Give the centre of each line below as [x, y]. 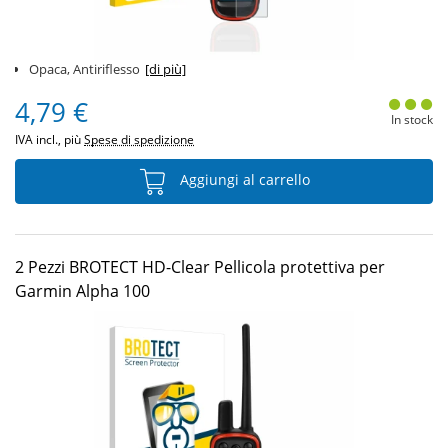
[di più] [165, 69]
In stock [411, 119]
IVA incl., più [49, 139]
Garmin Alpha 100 [82, 291]
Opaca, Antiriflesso [84, 69]
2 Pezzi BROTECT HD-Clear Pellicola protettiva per [200, 267]
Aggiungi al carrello [243, 180]
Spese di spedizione [139, 139]
